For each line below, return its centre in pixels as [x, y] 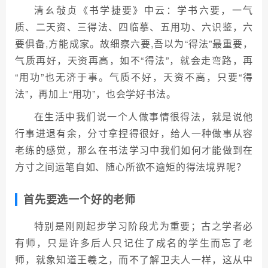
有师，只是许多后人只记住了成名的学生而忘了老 [134, 243]
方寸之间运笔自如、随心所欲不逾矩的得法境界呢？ [131, 167]
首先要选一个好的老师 [80, 199]
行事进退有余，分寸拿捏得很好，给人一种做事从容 [134, 133]
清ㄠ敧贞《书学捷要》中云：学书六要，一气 [144, 10]
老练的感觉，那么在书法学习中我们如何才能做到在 [134, 150]
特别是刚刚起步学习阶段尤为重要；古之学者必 [144, 226]
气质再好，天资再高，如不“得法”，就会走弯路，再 [134, 60]
